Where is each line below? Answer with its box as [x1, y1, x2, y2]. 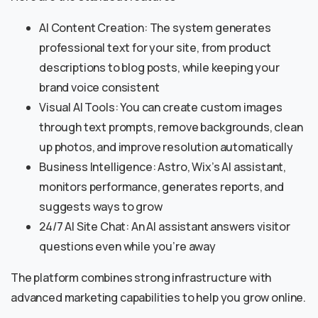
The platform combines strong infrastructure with [11, 270, 272, 286]
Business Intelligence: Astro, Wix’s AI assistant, [39, 159, 287, 175]
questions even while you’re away [39, 238, 216, 255]
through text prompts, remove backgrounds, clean [39, 119, 303, 136]
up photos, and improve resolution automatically [39, 139, 293, 155]
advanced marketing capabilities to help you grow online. [11, 290, 307, 306]
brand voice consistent [39, 79, 160, 96]
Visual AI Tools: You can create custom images [39, 99, 283, 116]
